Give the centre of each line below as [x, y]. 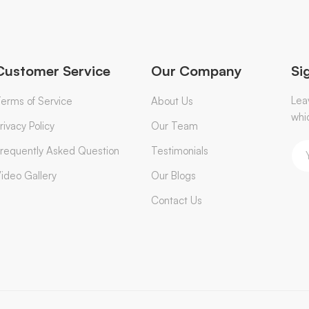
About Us [172, 101]
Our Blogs [173, 175]
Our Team [174, 126]
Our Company [196, 70]
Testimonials [179, 150]
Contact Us [176, 200]
